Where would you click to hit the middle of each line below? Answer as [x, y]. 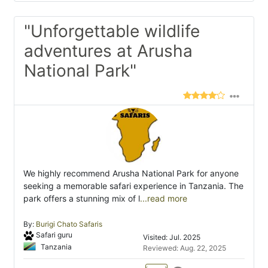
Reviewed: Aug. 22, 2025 [185, 248]
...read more [164, 199]
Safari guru [54, 235]
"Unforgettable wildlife [112, 31]
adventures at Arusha [108, 51]
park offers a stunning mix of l [82, 199]
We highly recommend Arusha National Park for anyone [131, 173]
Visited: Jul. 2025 [172, 237]
